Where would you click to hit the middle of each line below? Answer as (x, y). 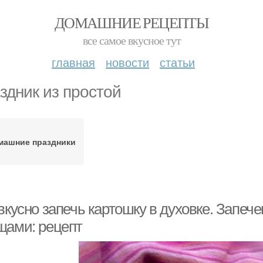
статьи (177, 62)
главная (73, 62)
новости (127, 62)
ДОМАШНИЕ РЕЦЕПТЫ (131, 22)
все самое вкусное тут (131, 40)
